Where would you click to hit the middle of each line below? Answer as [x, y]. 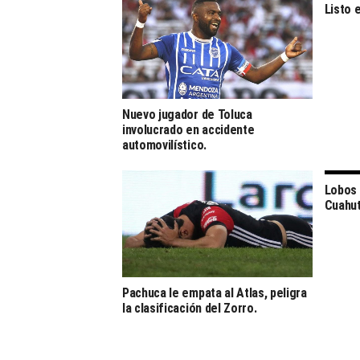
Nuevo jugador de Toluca [187, 114]
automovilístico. [164, 145]
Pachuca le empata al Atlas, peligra [215, 292]
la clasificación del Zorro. [190, 308]
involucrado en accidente [188, 129]
